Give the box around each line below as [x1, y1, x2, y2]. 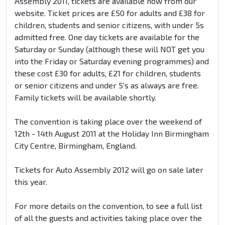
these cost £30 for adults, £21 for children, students [15, 68, 201, 78]
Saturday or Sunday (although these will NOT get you [15, 44, 204, 54]
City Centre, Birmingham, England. [15, 141, 137, 151]
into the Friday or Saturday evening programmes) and [15, 56, 209, 66]
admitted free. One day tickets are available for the [15, 32, 199, 42]
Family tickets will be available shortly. [15, 92, 156, 102]
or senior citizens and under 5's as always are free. [15, 80, 199, 90]
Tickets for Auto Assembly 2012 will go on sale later [15, 165, 203, 175]
